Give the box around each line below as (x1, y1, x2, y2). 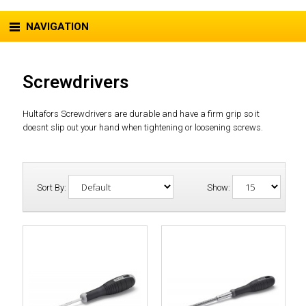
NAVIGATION (26, 20, 89, 33)
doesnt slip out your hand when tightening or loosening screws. (23, 122, 263, 133)
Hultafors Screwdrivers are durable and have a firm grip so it (23, 109, 260, 119)
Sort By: (37, 182, 68, 193)
